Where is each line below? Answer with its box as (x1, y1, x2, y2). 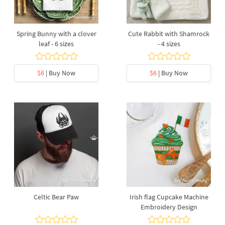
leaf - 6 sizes (39, 39, 74, 48)
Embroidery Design (140, 202, 197, 211)
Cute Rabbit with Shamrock (128, 29, 209, 38)
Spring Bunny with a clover (16, 29, 96, 38)
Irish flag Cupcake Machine (129, 192, 208, 201)
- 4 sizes (157, 39, 180, 48)
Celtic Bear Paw (34, 192, 79, 201)
